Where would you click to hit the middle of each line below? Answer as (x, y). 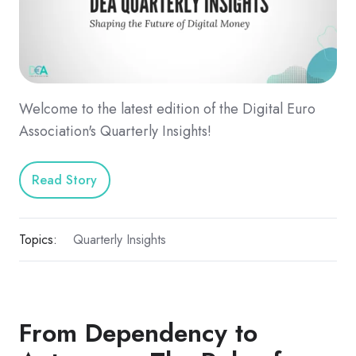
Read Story (65, 180)
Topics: (38, 240)
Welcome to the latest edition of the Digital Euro (167, 109)
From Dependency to (138, 333)
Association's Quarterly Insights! (115, 132)
